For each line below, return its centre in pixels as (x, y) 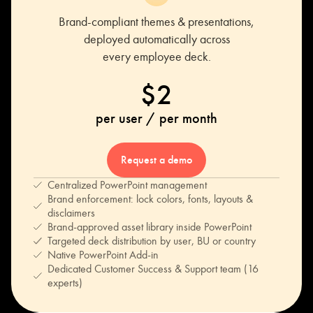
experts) (65, 283)
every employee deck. (156, 57)
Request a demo (156, 160)
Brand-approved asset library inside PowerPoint (150, 227)
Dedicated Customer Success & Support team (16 (153, 269)
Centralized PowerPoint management (127, 185)
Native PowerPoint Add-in (103, 255)
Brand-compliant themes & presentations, (156, 22)
